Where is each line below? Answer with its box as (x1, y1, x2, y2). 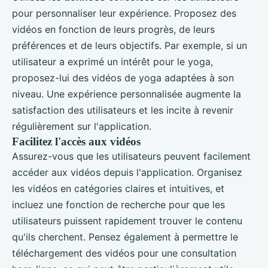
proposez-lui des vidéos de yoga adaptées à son (12, 71, 234, 84)
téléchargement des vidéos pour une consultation (12, 246, 236, 259)
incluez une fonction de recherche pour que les (12, 198, 225, 211)
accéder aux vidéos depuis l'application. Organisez (12, 166, 242, 178)
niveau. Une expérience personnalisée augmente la (12, 87, 241, 100)
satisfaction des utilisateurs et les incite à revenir (12, 103, 233, 116)
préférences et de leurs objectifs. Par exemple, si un (12, 39, 247, 51)
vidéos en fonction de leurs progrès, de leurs (12, 23, 215, 35)
